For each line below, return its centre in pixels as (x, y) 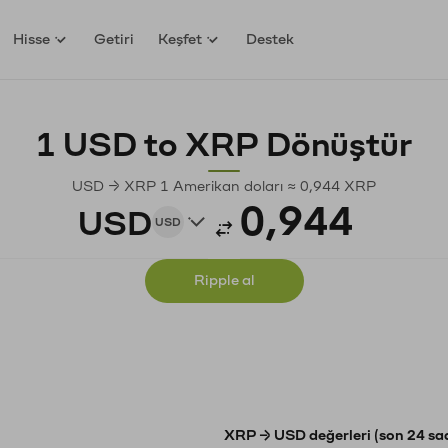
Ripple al (224, 280)
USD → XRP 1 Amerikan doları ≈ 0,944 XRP (224, 186)
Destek (270, 39)
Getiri (114, 39)
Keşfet (180, 39)
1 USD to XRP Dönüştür (224, 145)
